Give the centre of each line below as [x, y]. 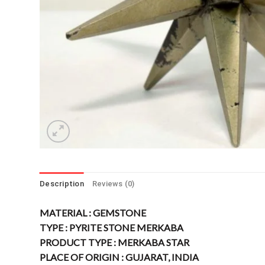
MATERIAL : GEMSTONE [93, 213]
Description [62, 184]
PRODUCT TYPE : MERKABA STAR [114, 243]
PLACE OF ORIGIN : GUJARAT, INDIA [119, 257]
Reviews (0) [113, 184]
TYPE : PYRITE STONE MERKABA [112, 228]
